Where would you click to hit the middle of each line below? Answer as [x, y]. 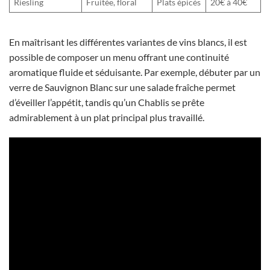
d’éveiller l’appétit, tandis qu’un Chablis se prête [107, 102]
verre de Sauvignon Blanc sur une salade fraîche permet [122, 87]
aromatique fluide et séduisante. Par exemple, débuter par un [135, 72]
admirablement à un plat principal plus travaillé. [107, 118]
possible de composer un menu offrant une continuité [119, 57]
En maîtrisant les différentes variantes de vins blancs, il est [128, 42]
